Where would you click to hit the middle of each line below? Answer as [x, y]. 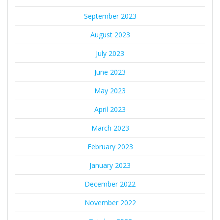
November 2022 [110, 203]
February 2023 [110, 147]
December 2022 [110, 184]
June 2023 [110, 72]
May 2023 [110, 91]
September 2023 [110, 16]
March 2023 [110, 128]
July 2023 [110, 54]
